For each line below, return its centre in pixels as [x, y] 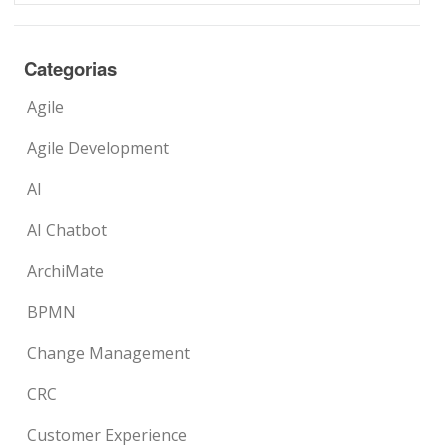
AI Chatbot [67, 229]
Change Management [109, 352]
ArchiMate [66, 270]
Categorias [71, 68]
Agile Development [98, 147]
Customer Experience [107, 434]
